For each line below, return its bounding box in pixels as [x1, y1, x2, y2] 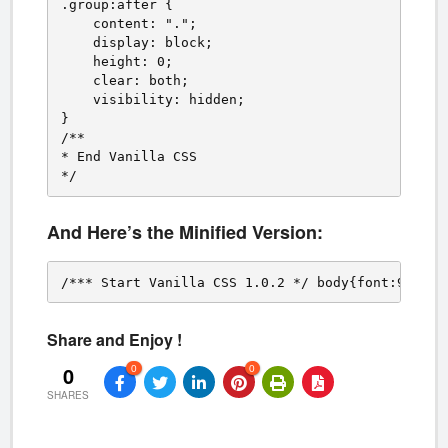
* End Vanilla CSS [61, 149, 197, 165]
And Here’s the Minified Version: [47, 218, 323, 245]
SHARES [47, 387, 89, 402]
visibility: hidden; [61, 92, 245, 108]
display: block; [61, 35, 213, 51]
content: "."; [61, 16, 197, 32]
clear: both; [61, 73, 189, 89]
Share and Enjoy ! [47, 328, 182, 352]
